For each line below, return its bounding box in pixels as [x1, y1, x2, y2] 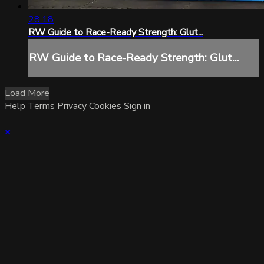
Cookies [89, 100, 124, 113]
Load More [5, 87, 49, 100]
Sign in [124, 100, 150, 113]
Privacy [57, 100, 89, 113]
